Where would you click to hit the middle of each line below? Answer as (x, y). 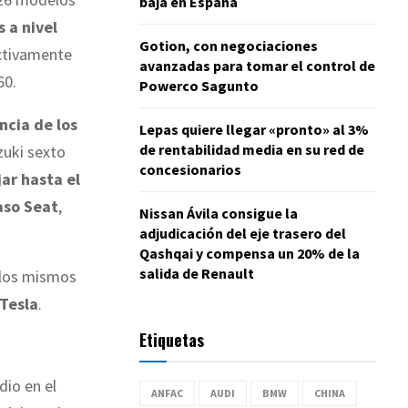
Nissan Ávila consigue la (219, 213)
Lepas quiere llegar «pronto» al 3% (254, 129)
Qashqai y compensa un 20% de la (250, 253)
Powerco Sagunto (199, 85)
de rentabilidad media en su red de (252, 149)
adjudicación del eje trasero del (243, 233)
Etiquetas (172, 339)
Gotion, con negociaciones (229, 45)
